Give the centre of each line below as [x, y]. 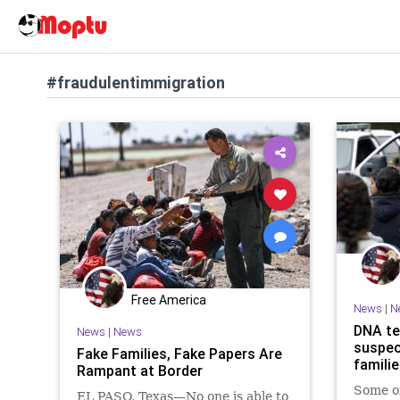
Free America [169, 300]
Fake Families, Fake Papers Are [179, 353]
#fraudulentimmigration [136, 83]
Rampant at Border [139, 370]
